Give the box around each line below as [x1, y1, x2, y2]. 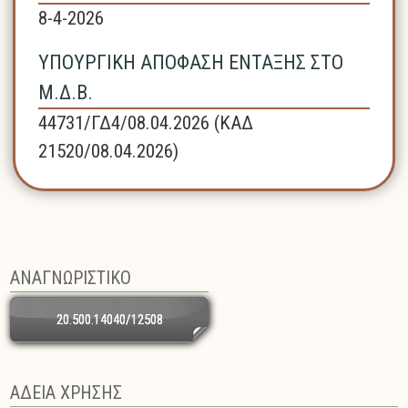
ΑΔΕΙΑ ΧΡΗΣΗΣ [10, 382, 123, 404]
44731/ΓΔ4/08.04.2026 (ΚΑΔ [38, 112, 254, 135]
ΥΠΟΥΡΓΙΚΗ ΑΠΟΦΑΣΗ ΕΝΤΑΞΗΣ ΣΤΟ [38, 51, 344, 75]
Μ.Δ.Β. [38, 81, 94, 105]
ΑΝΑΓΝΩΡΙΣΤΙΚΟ [10, 267, 132, 290]
